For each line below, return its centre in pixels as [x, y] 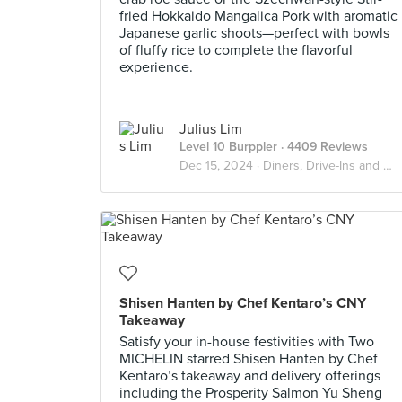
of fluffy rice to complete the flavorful [236, 50]
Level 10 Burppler [228, 147]
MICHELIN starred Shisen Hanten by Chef [249, 359]
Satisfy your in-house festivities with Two [247, 342]
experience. [156, 67]
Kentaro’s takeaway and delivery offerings [250, 376]
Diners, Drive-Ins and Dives [323, 166]
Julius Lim [211, 129]
